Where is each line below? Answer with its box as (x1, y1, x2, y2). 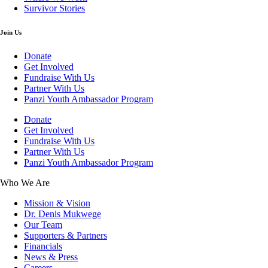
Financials (24, 240, 62, 251)
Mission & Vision (24, 197, 90, 208)
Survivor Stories (24, 2, 85, 13)
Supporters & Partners (24, 230, 107, 240)
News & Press (24, 251, 78, 262)
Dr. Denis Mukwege (24, 208, 101, 219)
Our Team (24, 219, 62, 230)
